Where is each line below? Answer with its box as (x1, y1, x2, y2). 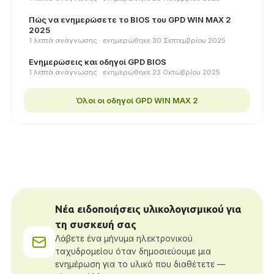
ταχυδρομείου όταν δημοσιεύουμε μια (55, 246, 211, 257)
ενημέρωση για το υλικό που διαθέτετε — (55, 259, 226, 270)
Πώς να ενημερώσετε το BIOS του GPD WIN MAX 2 (29, 15, 231, 25)
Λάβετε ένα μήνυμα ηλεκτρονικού (55, 234, 193, 244)
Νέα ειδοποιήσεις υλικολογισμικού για (55, 203, 242, 215)
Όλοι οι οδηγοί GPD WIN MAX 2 (76, 95, 198, 105)
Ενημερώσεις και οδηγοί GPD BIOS (29, 57, 166, 67)
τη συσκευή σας (55, 218, 136, 231)
